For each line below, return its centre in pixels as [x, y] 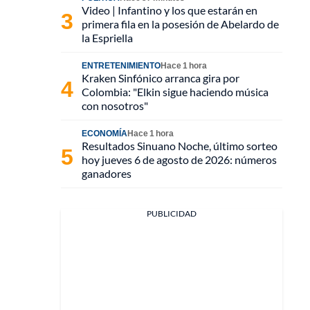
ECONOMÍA [104, 133]
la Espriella [107, 38]
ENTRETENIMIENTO [121, 65]
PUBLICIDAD [172, 213]
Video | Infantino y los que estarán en [170, 10]
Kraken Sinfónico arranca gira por [161, 78]
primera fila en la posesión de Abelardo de [180, 24]
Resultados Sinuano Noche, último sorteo [180, 146]
